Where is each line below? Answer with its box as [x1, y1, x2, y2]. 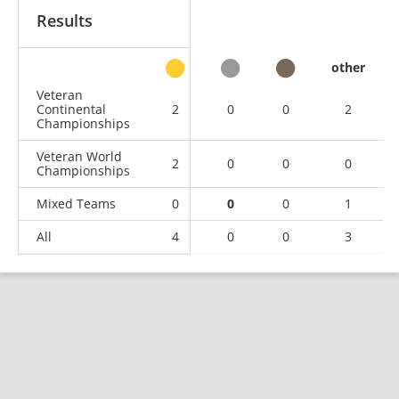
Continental [37, 100, 106, 118]
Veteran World [37, 147, 122, 165]
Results [37, 9, 93, 31]
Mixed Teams [37, 194, 116, 212]
